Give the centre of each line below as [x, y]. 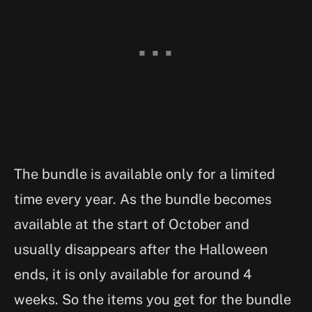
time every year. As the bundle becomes [143, 200]
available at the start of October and [132, 225]
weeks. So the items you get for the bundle [153, 300]
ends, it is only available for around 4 [133, 275]
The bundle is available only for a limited [145, 174]
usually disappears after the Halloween [141, 250]
